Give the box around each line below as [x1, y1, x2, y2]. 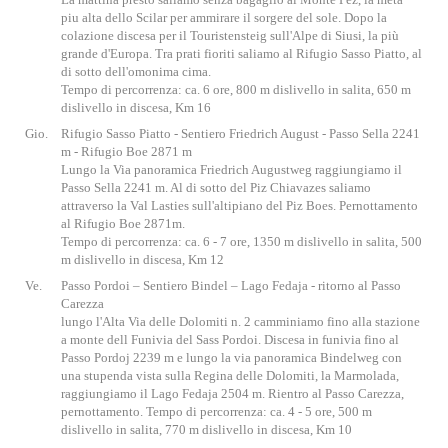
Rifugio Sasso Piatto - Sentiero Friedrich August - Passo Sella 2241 [61, 126, 420, 141]
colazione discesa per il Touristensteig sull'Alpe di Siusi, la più [61, 28, 399, 43]
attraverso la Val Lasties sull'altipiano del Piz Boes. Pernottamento [61, 198, 418, 213]
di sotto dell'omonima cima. [61, 64, 211, 79]
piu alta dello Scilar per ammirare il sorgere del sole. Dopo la [61, 10, 387, 25]
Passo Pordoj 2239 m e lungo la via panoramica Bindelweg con [61, 350, 402, 365]
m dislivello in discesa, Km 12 [61, 252, 224, 267]
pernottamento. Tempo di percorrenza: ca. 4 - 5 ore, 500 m [61, 404, 372, 419]
